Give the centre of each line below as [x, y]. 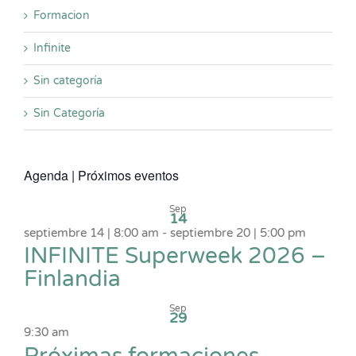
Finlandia [72, 279]
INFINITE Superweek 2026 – [175, 256]
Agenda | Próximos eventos [101, 175]
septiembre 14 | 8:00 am [91, 232]
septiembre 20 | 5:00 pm [238, 232]
